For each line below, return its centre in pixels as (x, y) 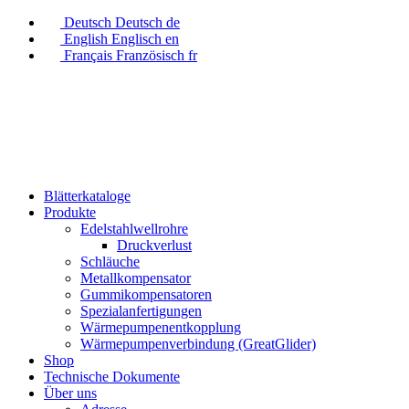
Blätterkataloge (87, 196)
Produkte (70, 212)
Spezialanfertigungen (141, 311)
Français (88, 55)
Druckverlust (154, 245)
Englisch (136, 39)
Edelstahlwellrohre (134, 229)
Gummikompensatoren (146, 294)
